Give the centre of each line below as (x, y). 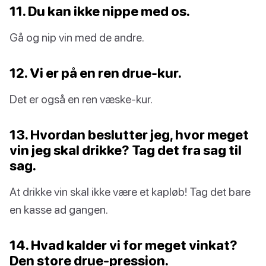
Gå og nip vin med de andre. (77, 37)
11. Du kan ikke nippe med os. (100, 11)
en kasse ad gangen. (59, 210)
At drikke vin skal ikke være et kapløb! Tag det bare (130, 192)
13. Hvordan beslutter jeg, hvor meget (129, 135)
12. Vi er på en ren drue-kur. (96, 73)
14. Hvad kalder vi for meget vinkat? (123, 245)
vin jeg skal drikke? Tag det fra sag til (126, 150)
